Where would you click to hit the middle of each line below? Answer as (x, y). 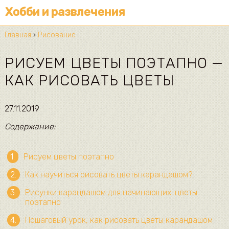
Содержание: (30, 126)
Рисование (56, 35)
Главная (18, 35)
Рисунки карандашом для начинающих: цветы (111, 192)
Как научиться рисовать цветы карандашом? (108, 174)
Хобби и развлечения (65, 12)
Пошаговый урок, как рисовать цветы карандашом (119, 220)
